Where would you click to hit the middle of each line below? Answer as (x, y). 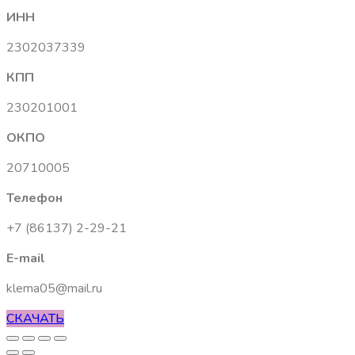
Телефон (34, 198)
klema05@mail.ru (54, 289)
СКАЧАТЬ (35, 319)
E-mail (26, 259)
